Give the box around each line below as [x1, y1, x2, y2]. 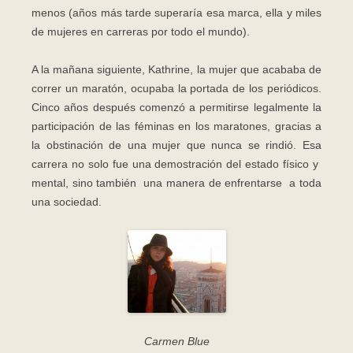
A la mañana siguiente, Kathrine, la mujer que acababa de [32, 62, 321, 76]
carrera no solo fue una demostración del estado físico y [32, 157, 321, 170]
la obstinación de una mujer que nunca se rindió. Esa [32, 138, 321, 151]
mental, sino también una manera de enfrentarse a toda [32, 176, 321, 189]
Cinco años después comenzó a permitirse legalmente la [32, 100, 321, 113]
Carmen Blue [143, 334, 210, 347]
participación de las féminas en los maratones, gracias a [32, 119, 321, 132]
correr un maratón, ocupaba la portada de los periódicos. [32, 81, 321, 95]
